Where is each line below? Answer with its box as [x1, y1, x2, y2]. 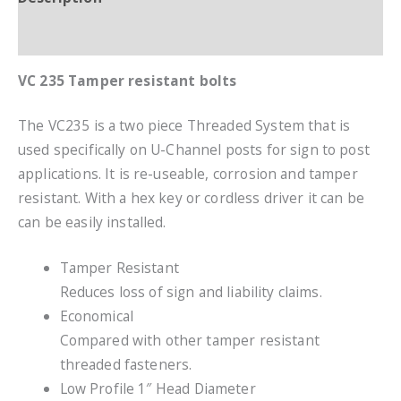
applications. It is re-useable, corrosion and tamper [18, 164, 358, 184]
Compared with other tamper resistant [59, 329, 320, 350]
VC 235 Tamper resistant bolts [18, 71, 237, 91]
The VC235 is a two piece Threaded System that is [18, 115, 351, 136]
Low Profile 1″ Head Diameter [59, 378, 256, 398]
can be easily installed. [18, 212, 166, 233]
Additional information [18, 25, 188, 46]
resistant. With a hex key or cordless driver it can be [18, 188, 365, 209]
